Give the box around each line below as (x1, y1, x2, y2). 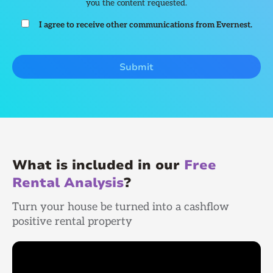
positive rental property (12, 214, 132, 228)
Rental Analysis (12, 174, 124, 193)
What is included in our (12, 156, 184, 175)
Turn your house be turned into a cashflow (12, 200, 229, 213)
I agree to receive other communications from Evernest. (38, 20, 252, 30)
